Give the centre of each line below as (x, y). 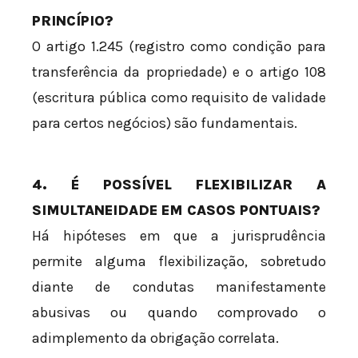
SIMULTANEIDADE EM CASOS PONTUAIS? (176, 211)
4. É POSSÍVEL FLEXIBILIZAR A (179, 185)
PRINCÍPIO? (73, 21)
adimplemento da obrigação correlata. (155, 338)
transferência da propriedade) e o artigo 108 (179, 72)
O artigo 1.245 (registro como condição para (179, 47)
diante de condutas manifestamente (179, 287)
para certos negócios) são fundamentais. (165, 123)
